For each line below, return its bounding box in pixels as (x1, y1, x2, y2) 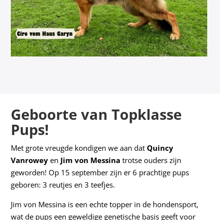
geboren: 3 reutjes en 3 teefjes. (11, 180, 115, 190)
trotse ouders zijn (120, 155, 182, 165)
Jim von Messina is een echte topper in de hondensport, (11, 199, 199, 210)
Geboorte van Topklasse (11, 105, 182, 124)
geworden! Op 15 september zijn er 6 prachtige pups (11, 167, 190, 178)
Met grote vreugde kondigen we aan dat (11, 143, 147, 153)
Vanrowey (11, 155, 49, 165)
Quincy (147, 143, 174, 153)
